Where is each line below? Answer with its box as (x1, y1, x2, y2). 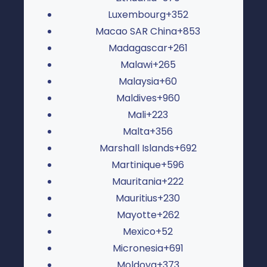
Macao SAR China (95, 24, 177, 38)
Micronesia (112, 241, 163, 255)
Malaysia (119, 74, 159, 88)
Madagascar (108, 41, 167, 55)
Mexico (123, 224, 156, 238)
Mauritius (116, 191, 157, 205)
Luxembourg (107, 7, 166, 21)
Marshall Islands (99, 141, 174, 155)
